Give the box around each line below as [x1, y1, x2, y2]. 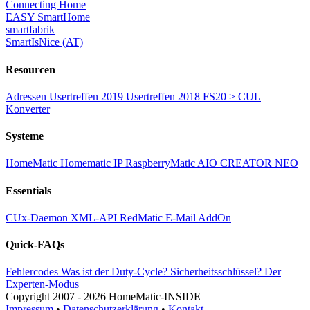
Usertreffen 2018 [126, 90, 203, 102]
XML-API [71, 211, 120, 224]
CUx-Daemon [6, 211, 71, 224]
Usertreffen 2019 [49, 90, 126, 102]
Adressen [6, 90, 49, 102]
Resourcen [6, 63, 55, 75]
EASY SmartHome [6, 11, 90, 24]
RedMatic [120, 211, 165, 224]
